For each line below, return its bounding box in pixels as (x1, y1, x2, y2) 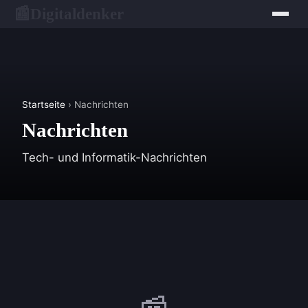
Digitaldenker (30, 4, 124, 23)
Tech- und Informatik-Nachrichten (22, 151, 207, 164)
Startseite (22, 99, 65, 110)
